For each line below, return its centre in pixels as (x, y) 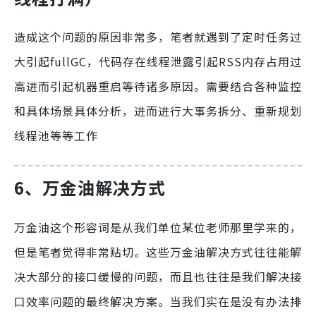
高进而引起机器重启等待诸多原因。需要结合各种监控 (158, 86)
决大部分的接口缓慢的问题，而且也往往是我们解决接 (158, 276)
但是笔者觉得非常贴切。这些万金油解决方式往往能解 (158, 251)
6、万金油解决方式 (90, 188)
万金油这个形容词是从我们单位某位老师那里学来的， (158, 227)
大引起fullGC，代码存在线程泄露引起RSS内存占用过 (158, 62)
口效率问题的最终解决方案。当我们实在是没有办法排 (158, 301)
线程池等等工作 (56, 136)
